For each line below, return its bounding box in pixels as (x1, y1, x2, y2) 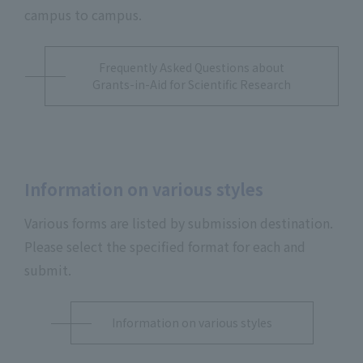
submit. (24, 260, 71, 280)
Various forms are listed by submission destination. (24, 213, 333, 233)
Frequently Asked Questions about (99, 59, 284, 75)
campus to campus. (24, 5, 142, 24)
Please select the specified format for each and (24, 237, 305, 256)
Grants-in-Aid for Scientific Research (92, 76, 291, 92)
